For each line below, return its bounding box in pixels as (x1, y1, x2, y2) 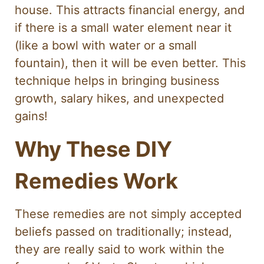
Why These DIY (15, 136, 172, 163)
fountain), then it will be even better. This (15, 55, 246, 70)
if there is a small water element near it (15, 20, 232, 35)
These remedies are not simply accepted (15, 207, 242, 222)
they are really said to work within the (15, 242, 225, 257)
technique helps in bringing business (15, 73, 219, 88)
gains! (15, 108, 48, 123)
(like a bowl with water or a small (15, 38, 197, 52)
